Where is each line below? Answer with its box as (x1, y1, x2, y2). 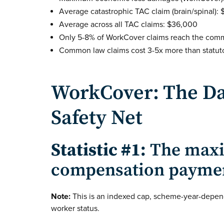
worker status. (51, 203, 99, 214)
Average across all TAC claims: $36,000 (59, 19, 197, 30)
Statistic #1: (51, 139, 146, 162)
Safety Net (51, 105, 142, 131)
